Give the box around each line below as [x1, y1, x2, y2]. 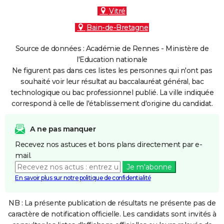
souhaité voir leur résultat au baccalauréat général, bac [20, 77, 203, 86]
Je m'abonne [126, 162, 172, 171]
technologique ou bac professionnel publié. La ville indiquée [10, 88, 213, 97]
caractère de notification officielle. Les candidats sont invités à [7, 209, 216, 218]
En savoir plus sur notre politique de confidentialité [15, 174, 151, 181]
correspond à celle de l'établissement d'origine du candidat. [11, 99, 212, 108]
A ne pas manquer [30, 124, 95, 133]
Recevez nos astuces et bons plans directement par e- [15, 140, 202, 149]
